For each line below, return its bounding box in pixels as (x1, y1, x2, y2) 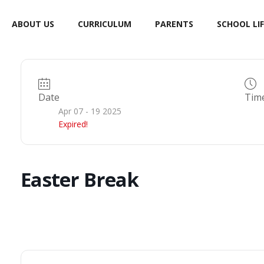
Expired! (58, 118, 88, 130)
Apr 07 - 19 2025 (58, 105, 121, 117)
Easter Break (20, 166, 138, 193)
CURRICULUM (78, 18, 131, 29)
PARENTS (155, 18, 193, 29)
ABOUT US (12, 18, 54, 29)
